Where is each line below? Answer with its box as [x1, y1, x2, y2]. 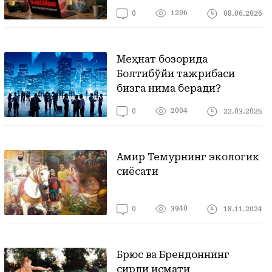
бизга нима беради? [117, 83, 222, 94]
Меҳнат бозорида [117, 53, 208, 65]
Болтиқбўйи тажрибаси [117, 68, 236, 80]
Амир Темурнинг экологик [117, 151, 260, 163]
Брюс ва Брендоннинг [117, 249, 230, 260]
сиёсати [117, 166, 159, 177]
